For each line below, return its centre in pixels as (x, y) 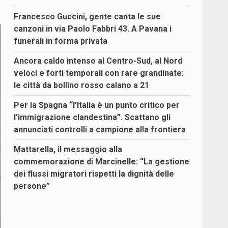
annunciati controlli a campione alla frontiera (100, 130)
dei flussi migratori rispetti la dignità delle (94, 174)
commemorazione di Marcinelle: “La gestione (102, 162)
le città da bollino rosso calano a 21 (82, 85)
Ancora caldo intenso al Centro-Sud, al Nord (98, 61)
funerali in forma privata (61, 41)
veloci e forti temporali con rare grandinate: (99, 73)
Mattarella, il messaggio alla (68, 150)
